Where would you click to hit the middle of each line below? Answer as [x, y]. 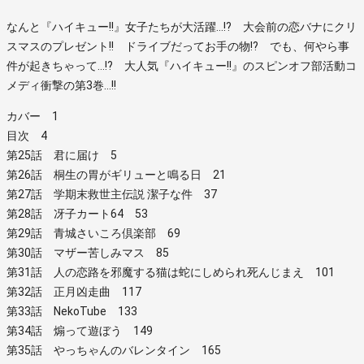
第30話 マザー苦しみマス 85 [88, 252]
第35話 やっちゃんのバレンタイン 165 [114, 350]
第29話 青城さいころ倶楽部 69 [93, 233]
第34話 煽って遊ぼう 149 [80, 330]
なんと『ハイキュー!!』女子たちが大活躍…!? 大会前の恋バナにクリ [182, 26]
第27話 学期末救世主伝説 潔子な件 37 [112, 194]
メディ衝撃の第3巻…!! [61, 85]
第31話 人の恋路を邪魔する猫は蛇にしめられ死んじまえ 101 [171, 272]
